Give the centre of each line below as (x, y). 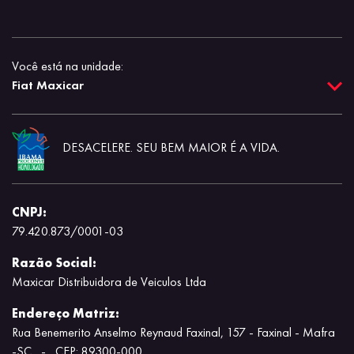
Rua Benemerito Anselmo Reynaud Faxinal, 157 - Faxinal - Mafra (173, 332)
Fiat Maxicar (48, 85)
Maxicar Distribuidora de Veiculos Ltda (109, 281)
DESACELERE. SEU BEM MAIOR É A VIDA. (171, 147)
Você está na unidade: (68, 66)
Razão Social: (54, 262)
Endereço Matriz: (66, 313)
